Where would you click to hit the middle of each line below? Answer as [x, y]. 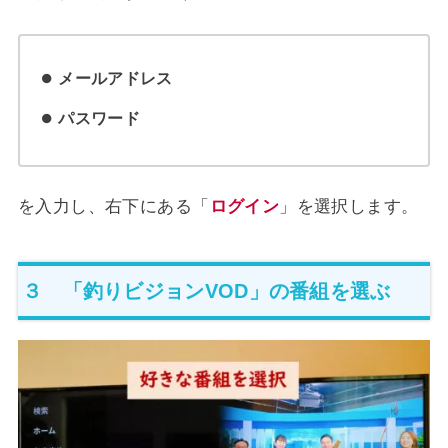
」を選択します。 [349, 207]
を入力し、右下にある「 [113, 207]
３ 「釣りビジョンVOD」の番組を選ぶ [206, 290]
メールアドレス [115, 78]
